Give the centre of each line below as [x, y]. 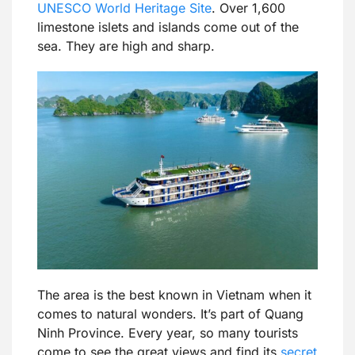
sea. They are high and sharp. [126, 46]
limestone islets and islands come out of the [168, 27]
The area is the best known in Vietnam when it [174, 294]
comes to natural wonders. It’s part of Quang [170, 313]
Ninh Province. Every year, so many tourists [168, 332]
